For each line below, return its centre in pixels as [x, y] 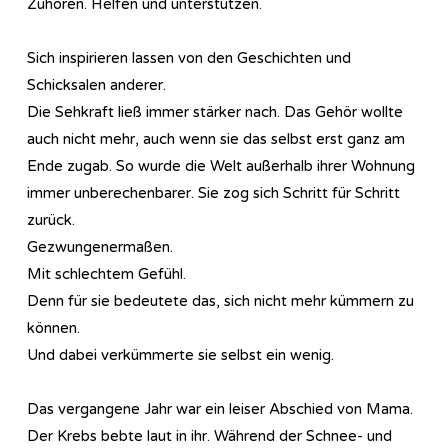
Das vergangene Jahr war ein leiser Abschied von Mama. [220, 408]
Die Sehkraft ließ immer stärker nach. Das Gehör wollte [215, 111]
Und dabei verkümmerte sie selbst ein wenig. [180, 354]
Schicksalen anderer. [96, 84]
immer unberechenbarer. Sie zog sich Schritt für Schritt [213, 192]
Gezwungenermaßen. [100, 246]
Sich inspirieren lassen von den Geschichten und [189, 57]
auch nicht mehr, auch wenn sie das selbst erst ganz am [216, 138]
